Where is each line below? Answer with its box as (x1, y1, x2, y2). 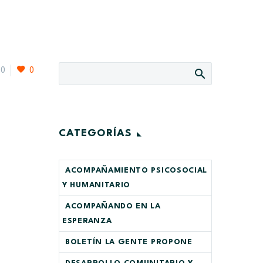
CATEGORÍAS (59, 129, 132, 139)
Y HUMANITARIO (62, 181, 131, 189)
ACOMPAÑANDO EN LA (65, 203, 161, 210)
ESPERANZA (62, 217, 112, 225)
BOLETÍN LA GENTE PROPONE (65, 238, 193, 246)
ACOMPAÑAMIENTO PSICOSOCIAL (65, 167, 208, 174)
